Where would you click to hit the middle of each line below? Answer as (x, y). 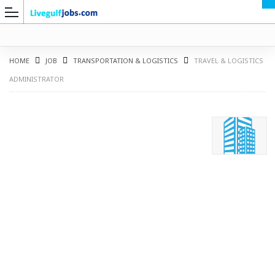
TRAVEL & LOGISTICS (229, 61)
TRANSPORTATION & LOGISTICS (126, 61)
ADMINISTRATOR (37, 79)
